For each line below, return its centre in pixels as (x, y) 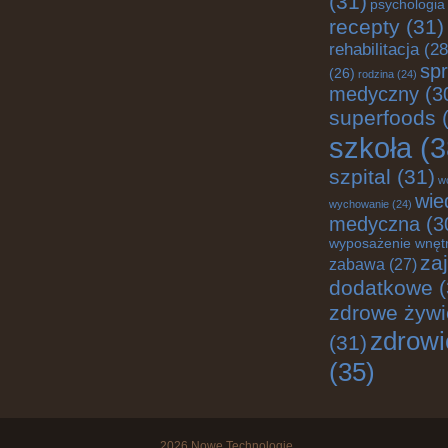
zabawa (357, 264)
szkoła (370, 147)
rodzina (376, 74)
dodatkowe (381, 288)
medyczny (374, 94)
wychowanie (359, 204)
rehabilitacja (374, 49)
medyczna (374, 224)
